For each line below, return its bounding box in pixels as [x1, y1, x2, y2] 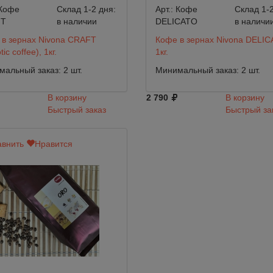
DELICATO [155, 16, 197, 27]
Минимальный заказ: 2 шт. [155, 65, 260, 76]
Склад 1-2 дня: [56, 4, 116, 15]
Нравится [34, 139, 73, 149]
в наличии [56, 16, 97, 27]
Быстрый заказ [47, 105, 106, 115]
